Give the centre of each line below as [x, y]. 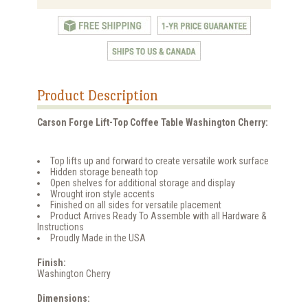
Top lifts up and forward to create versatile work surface [159, 161]
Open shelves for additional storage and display [143, 183]
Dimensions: [64, 299]
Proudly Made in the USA [98, 238]
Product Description [98, 96]
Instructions [60, 227]
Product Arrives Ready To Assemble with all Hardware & [158, 216]
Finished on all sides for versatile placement [136, 205]
